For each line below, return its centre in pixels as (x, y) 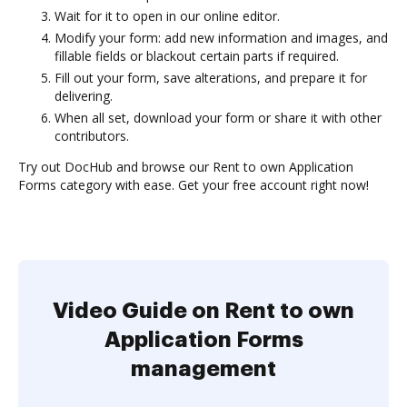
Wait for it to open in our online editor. (167, 16)
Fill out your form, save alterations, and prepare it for (211, 78)
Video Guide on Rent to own (203, 311)
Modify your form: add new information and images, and (221, 38)
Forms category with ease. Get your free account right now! (194, 185)
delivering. (84, 96)
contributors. (92, 136)
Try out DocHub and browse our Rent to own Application (186, 167)
